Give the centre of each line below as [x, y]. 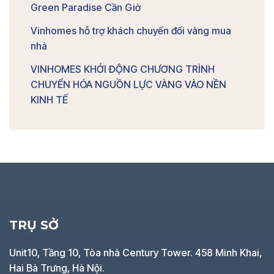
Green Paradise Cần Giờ [86, 8]
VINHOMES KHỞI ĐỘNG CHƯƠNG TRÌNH [123, 69]
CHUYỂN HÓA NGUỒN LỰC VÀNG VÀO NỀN [128, 85]
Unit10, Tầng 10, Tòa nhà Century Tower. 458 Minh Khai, [135, 252]
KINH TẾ [49, 100]
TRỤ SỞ [34, 225]
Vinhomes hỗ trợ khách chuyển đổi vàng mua [131, 31]
